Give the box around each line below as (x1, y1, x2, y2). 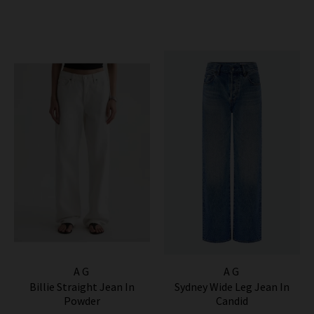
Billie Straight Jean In (29, 279, 135, 294)
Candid (216, 293, 248, 308)
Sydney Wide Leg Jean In (175, 279, 289, 294)
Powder (64, 293, 100, 308)
